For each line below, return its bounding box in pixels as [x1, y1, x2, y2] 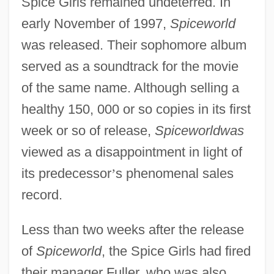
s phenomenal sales [115, 165, 234, 181]
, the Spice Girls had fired [101, 243, 251, 259]
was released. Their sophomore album [21, 37, 246, 53]
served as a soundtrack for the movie [21, 58, 239, 74]
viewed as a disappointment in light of [21, 144, 242, 160]
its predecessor [21, 165, 111, 181]
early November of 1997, [21, 15, 170, 31]
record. [21, 187, 62, 202]
